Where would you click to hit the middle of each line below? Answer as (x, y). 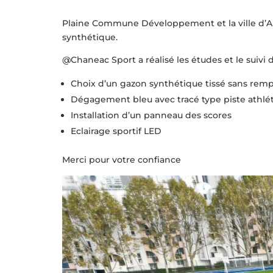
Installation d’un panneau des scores (151, 115)
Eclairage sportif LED (116, 131)
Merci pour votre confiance (122, 160)
